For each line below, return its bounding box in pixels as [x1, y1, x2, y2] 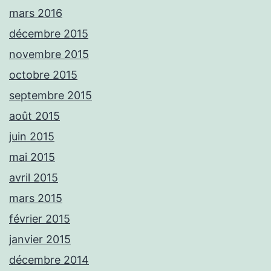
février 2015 [9, 212, 70, 226]
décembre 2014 [9, 253, 89, 267]
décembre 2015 [9, 27, 88, 41]
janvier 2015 [9, 233, 71, 246]
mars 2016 [9, 7, 62, 20]
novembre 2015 [9, 48, 89, 61]
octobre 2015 [9, 68, 77, 82]
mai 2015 [9, 151, 55, 164]
